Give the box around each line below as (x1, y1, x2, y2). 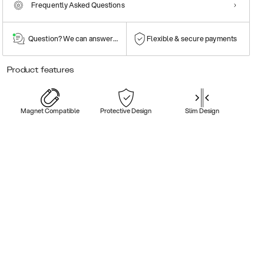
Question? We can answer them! (28, 33, 133, 44)
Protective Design (100, 105, 152, 115)
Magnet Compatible (20, 105, 80, 115)
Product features (7, 65, 74, 74)
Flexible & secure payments (146, 33, 237, 44)
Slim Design (185, 105, 220, 115)
